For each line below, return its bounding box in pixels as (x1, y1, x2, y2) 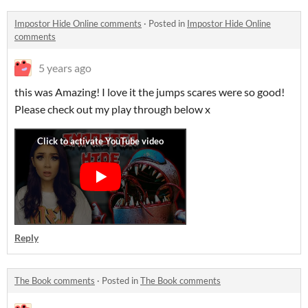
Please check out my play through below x (14, 102, 212, 115)
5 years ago (38, 61, 91, 74)
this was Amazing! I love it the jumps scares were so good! (14, 85, 285, 98)
